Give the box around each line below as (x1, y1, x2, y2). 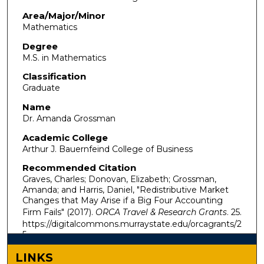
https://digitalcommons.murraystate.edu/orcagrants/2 (22, 219, 242, 230)
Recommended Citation (22, 162, 136, 174)
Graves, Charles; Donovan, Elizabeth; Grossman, (22, 174, 216, 185)
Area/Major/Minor (22, 10, 105, 22)
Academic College (22, 131, 108, 143)
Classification (22, 71, 86, 82)
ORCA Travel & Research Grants (95, 207, 227, 218)
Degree (22, 40, 58, 52)
